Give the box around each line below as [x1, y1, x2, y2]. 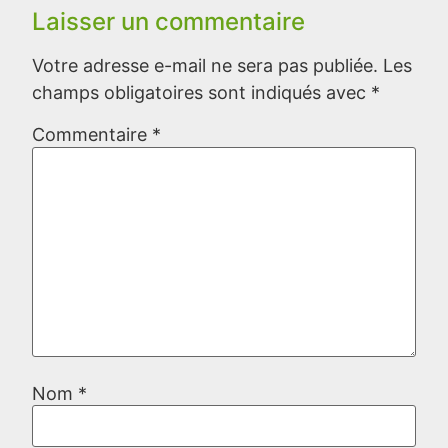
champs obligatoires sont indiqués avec [32, 81, 371, 103]
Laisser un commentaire [32, 6, 305, 36]
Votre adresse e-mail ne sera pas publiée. [32, 54, 378, 76]
